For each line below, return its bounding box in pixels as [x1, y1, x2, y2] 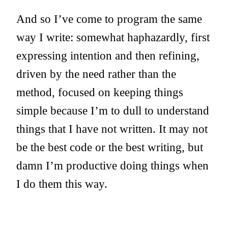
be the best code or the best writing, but [16, 140, 203, 154]
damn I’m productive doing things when [16, 159, 209, 173]
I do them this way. [16, 177, 107, 191]
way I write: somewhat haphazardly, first [16, 31, 210, 44]
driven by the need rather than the [16, 67, 176, 81]
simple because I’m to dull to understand [16, 104, 209, 118]
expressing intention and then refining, [16, 49, 199, 63]
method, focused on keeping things [16, 85, 183, 99]
